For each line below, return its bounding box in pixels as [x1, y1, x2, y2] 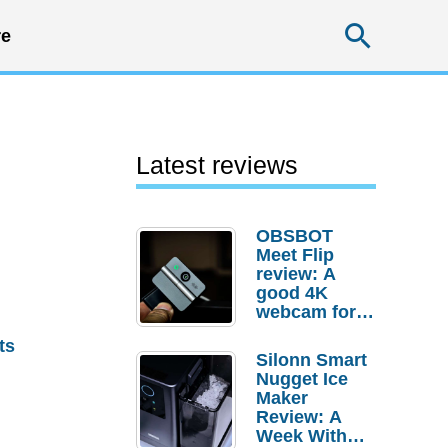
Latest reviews [136, 151, 298, 179]
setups [256, 340, 314, 360]
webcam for [256, 302, 356, 322]
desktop [256, 321, 325, 341]
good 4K [256, 283, 328, 303]
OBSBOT [256, 226, 333, 246]
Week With [256, 426, 347, 446]
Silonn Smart [256, 350, 367, 370]
